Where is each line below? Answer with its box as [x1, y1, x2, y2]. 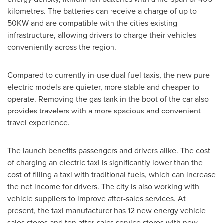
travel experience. [7, 116, 74, 128]
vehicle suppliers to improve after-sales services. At [7, 192, 186, 204]
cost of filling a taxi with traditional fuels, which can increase [7, 168, 216, 180]
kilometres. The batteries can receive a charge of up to [7, 5, 197, 17]
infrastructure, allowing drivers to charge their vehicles [7, 29, 196, 41]
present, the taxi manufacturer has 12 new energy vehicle [7, 204, 206, 216]
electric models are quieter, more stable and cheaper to [7, 81, 199, 93]
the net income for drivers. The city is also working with [7, 180, 199, 192]
